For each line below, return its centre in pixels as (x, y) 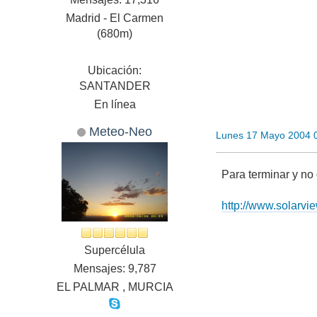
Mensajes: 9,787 (115, 269)
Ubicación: (115, 71)
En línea (115, 105)
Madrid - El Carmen (115, 18)
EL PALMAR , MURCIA (115, 287)
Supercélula (115, 250)
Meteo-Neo (121, 132)
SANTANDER (115, 86)
